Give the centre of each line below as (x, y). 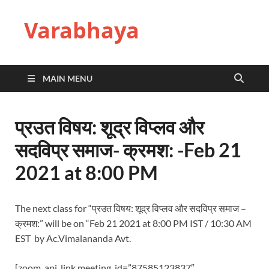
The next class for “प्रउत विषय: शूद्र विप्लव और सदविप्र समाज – (131, 208)
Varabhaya (82, 30)
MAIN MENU (68, 78)
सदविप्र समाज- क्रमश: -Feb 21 (128, 150)
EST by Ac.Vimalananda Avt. (73, 238)
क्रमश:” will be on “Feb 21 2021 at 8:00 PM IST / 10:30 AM (133, 223)
